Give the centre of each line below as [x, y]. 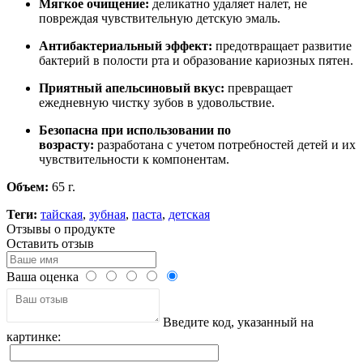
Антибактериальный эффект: [126, 46]
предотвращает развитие [282, 46]
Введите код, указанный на [237, 322]
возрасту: [66, 145]
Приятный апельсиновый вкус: [132, 88]
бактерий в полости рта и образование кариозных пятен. [196, 61]
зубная [107, 215]
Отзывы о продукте [61, 229]
